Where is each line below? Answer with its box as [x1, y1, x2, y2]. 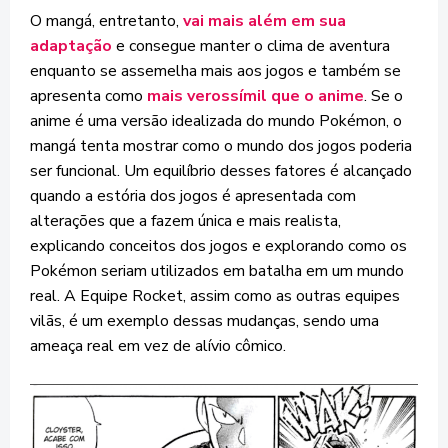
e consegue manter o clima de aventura [112, 35, 390, 57]
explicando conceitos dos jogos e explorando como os [30, 235, 407, 257]
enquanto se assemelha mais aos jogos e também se [30, 60, 401, 82]
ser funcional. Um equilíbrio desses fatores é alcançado [30, 160, 412, 182]
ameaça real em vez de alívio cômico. [30, 335, 286, 357]
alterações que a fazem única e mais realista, [30, 210, 341, 232]
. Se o [364, 85, 403, 107]
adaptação [30, 35, 112, 57]
